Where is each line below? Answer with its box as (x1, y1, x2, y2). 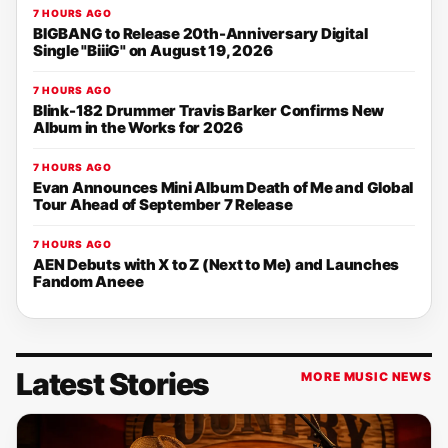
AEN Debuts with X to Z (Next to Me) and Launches (33, 255, 400, 274)
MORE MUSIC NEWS (301, 369, 432, 384)
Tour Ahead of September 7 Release (33, 195, 293, 214)
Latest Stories (16, 366, 210, 402)
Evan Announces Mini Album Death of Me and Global (33, 178, 414, 197)
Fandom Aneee (33, 272, 144, 291)
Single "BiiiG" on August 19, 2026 (33, 41, 273, 60)
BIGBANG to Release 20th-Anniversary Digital (33, 24, 368, 43)
